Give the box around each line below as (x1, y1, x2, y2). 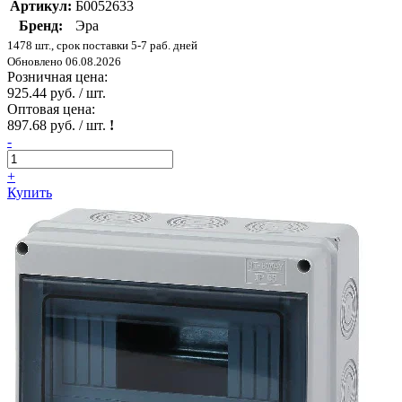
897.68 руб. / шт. (7, 118, 109, 134)
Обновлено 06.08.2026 (7, 55, 121, 69)
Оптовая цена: (7, 101, 95, 118)
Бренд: (19, 18, 63, 34)
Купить (7, 185, 52, 201)
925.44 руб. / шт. (7, 85, 106, 101)
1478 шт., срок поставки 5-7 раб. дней (7, 39, 197, 53)
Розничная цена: (7, 69, 108, 85)
